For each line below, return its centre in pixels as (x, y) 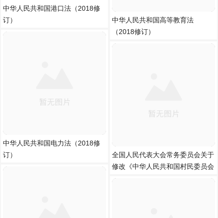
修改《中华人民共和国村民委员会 (163, 166)
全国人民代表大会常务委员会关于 (163, 155)
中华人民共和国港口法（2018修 (52, 8)
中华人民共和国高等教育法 (153, 20)
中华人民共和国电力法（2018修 (52, 143)
